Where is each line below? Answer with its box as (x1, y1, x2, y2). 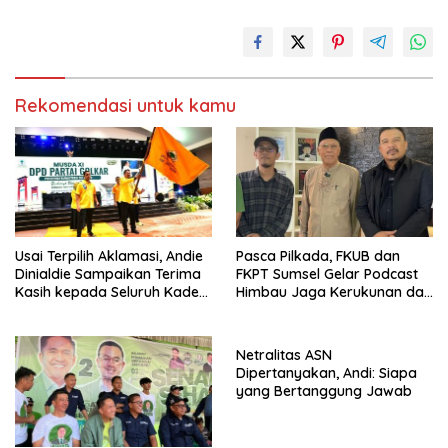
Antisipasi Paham (236, 301, 350, 320)
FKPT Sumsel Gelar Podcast (236, 265, 418, 284)
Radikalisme (236, 319, 317, 338)
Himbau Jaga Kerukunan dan (236, 283, 432, 302)
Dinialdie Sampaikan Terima (15, 265, 201, 284)
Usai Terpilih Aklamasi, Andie (15, 247, 203, 266)
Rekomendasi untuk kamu (15, 93, 236, 117)
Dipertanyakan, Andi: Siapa (236, 364, 417, 383)
